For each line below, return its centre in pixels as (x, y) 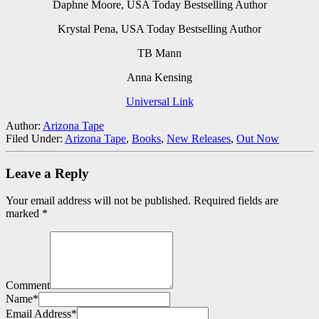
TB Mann (159, 53)
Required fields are (236, 201)
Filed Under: (35, 138)
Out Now (258, 138)
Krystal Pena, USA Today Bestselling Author (159, 28)
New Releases (199, 138)
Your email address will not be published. (98, 201)
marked (24, 214)
